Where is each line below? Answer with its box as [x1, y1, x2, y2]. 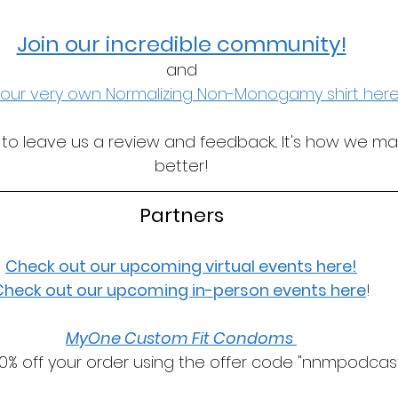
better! [154, 155, 209, 177]
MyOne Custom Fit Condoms [66, 327, 297, 349]
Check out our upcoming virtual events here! [5, 255, 357, 277]
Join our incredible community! [16, 29, 346, 59]
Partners [139, 202, 224, 229]
